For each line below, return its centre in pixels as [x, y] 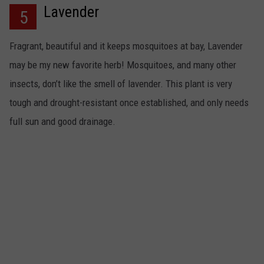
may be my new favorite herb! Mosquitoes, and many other [123, 65]
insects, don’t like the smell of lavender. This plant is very [121, 84]
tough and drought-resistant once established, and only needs [129, 103]
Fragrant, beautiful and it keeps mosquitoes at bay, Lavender [126, 46]
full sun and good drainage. [62, 122]
